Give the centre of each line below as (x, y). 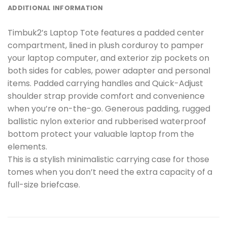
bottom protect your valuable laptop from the (101, 134)
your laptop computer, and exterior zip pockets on (108, 58)
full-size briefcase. (44, 185)
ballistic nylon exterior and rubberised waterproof (107, 122)
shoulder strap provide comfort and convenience (106, 96)
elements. (27, 147)
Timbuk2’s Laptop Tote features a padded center (106, 33)
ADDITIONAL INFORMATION (55, 8)
